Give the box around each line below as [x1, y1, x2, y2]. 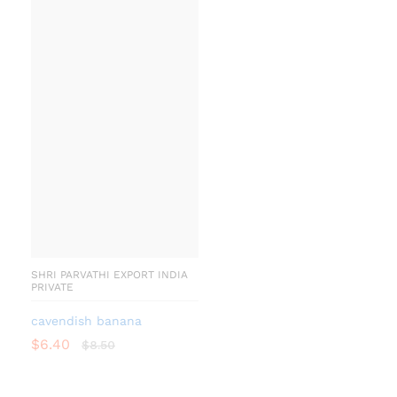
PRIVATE [31, 281, 74, 294]
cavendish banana [31, 314, 142, 329]
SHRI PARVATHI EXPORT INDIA [31, 269, 188, 282]
